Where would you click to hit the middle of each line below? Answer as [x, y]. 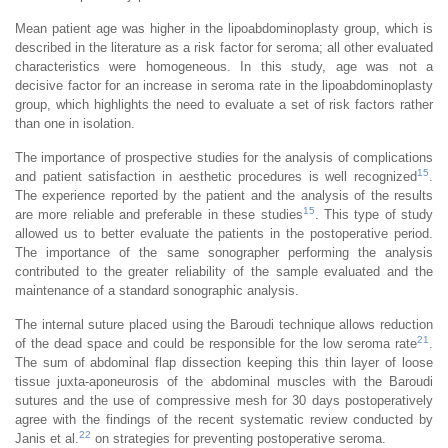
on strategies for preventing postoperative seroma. [238, 438]
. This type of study [374, 214]
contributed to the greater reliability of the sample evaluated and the [224, 271]
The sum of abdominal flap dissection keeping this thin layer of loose [224, 362]
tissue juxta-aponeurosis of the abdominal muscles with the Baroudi [224, 381]
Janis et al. [47, 438]
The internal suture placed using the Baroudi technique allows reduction [224, 324]
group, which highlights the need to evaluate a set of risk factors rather [224, 104]
